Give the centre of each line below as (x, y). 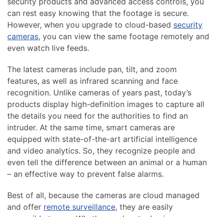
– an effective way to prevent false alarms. (85, 174)
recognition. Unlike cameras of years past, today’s (99, 92)
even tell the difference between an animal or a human (107, 162)
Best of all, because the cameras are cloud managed (103, 195)
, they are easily (144, 207)
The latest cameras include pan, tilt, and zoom (92, 69)
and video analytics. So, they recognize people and (101, 150)
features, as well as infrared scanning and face (93, 81)
